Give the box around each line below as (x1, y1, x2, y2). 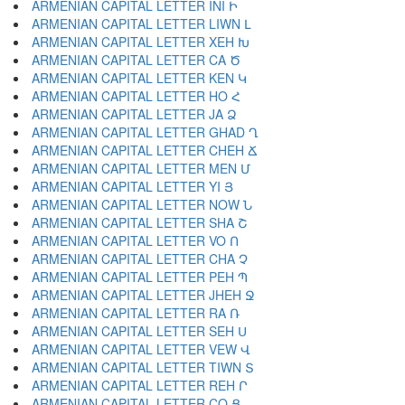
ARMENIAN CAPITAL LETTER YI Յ (32, 177, 233, 195)
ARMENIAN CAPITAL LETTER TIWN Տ (32, 358, 254, 376)
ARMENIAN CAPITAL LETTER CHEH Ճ (32, 141, 258, 159)
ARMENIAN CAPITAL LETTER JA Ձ (32, 105, 237, 123)
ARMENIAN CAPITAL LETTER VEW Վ (32, 340, 250, 358)
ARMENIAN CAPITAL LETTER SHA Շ (32, 213, 248, 231)
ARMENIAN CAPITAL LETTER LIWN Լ (32, 14, 250, 33)
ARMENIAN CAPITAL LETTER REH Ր (32, 376, 248, 394)
